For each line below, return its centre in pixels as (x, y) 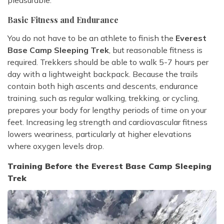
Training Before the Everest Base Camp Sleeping (109, 166)
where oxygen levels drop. (56, 146)
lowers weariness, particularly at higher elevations (99, 134)
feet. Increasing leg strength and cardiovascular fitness (107, 122)
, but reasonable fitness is (156, 50)
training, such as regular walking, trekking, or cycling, (103, 98)
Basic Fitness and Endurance (63, 20)
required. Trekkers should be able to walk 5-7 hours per (108, 62)
